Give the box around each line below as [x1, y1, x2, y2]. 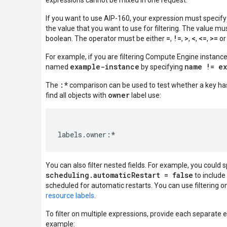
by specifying [139, 63, 184, 71]
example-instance [70, 62, 139, 71]
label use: [130, 91, 161, 99]
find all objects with [46, 91, 108, 99]
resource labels [46, 192, 94, 200]
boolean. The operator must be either [46, 34, 166, 43]
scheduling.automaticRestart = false [46, 170, 193, 180]
